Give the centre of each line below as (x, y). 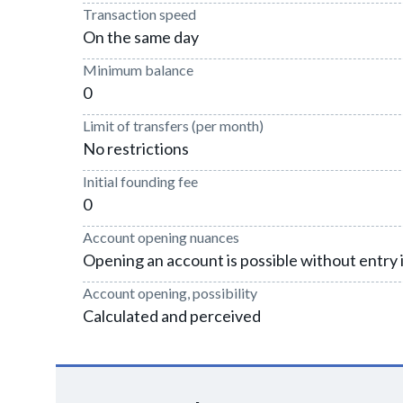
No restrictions (136, 148)
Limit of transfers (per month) (173, 125)
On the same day (141, 37)
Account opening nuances (161, 237)
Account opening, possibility (170, 293)
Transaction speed (139, 14)
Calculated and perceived (172, 316)
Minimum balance (138, 70)
